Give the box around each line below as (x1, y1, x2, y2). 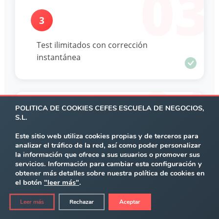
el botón (15, 177, 44, 187)
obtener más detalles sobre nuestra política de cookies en (15, 168, 205, 178)
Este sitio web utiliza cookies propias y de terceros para (15, 131, 198, 141)
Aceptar (119, 198, 140, 206)
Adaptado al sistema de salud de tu (36, 138, 166, 149)
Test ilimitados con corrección (36, 40, 148, 51)
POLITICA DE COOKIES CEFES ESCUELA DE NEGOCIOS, (15, 103, 204, 113)
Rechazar (69, 198, 94, 206)
